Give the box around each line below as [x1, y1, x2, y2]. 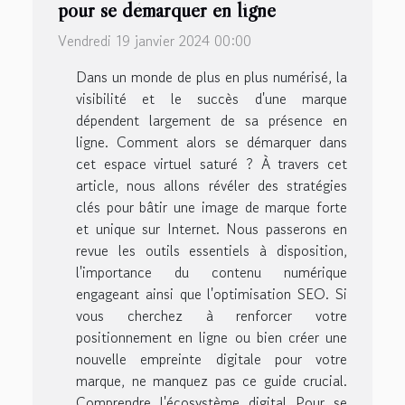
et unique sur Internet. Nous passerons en [76, 218, 347, 240]
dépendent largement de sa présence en [76, 109, 347, 132]
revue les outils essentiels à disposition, [76, 240, 347, 262]
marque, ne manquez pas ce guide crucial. [76, 370, 347, 392]
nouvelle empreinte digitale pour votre [76, 348, 347, 371]
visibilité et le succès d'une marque [76, 88, 347, 110]
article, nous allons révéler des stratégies [76, 174, 347, 197]
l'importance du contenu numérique [76, 261, 347, 284]
